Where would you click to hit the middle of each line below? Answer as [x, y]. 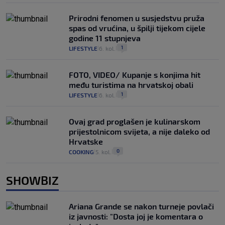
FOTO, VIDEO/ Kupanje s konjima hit [135, 75]
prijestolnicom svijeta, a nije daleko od [139, 132]
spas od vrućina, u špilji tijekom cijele [137, 28]
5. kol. [103, 152]
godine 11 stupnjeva [105, 38]
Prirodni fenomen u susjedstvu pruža [137, 18]
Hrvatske [86, 142]
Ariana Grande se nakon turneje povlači [141, 206]
